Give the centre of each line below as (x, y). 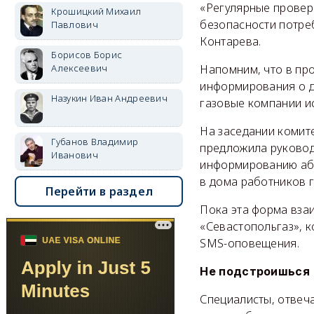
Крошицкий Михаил (96, 11)
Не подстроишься (255, 271)
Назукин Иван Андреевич (110, 98)
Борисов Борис (87, 55)
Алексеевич (80, 68)
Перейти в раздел (99, 191)
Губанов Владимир (95, 142)
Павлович (75, 25)
